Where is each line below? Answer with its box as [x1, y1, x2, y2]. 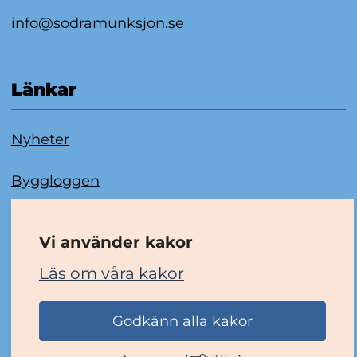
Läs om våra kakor [38, 264, 184, 284]
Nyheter [10, 131, 69, 149]
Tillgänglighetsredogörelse [10, 253, 202, 272]
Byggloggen [10, 171, 100, 190]
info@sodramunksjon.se [10, 14, 184, 32]
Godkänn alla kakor [112, 312, 253, 330]
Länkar [10, 79, 76, 101]
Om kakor [10, 212, 83, 230]
